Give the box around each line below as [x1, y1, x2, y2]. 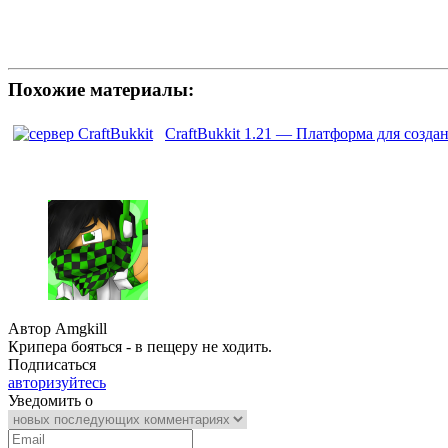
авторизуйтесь [8, 373, 106, 391]
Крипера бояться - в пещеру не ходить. [8, 337, 272, 355]
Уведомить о [8, 391, 93, 409]
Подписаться [8, 355, 96, 373]
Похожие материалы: [8, 79, 194, 101]
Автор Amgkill [8, 319, 107, 337]
